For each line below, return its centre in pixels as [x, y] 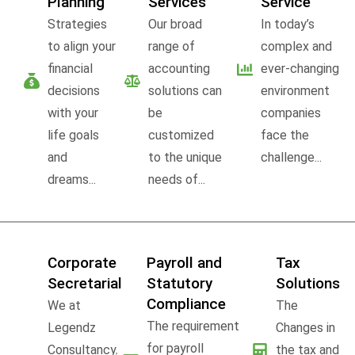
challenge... [291, 157]
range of [172, 46]
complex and [296, 46]
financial [70, 68]
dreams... [72, 179]
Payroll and [184, 262]
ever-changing [300, 68]
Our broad [176, 24]
